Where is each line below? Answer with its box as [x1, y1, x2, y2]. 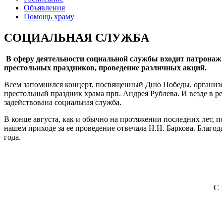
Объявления [24, 3, 65, 12]
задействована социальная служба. [4, 98, 121, 107]
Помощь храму [24, 12, 74, 21]
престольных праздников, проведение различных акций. [4, 63, 207, 72]
